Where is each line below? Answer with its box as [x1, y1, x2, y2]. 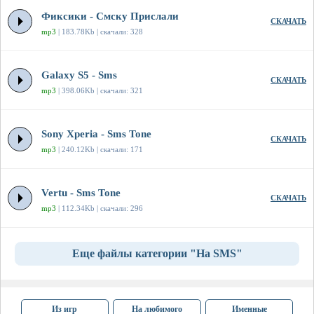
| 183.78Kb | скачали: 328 [56, 27, 143, 36]
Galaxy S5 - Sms [41, 69, 117, 81]
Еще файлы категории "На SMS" [71, 247, 243, 260]
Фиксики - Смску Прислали [41, 11, 179, 22]
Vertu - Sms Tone [41, 187, 121, 199]
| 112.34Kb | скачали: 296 [56, 204, 143, 213]
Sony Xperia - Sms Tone [41, 128, 151, 140]
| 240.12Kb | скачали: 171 [56, 145, 143, 154]
